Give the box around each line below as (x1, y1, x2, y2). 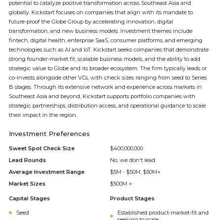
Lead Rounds (9, 157, 46, 164)
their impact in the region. (9, 111, 77, 118)
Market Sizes (9, 180, 46, 187)
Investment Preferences (9, 130, 90, 137)
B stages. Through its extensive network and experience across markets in (9, 83, 202, 90)
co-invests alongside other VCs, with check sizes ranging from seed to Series (9, 74, 207, 81)
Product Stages (110, 195, 155, 202)
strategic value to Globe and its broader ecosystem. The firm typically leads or (9, 65, 207, 72)
